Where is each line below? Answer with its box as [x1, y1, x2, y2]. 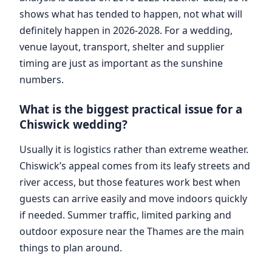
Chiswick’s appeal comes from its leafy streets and [19, 158, 250, 172]
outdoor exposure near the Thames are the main [19, 224, 244, 238]
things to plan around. [19, 240, 122, 254]
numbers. [19, 72, 64, 86]
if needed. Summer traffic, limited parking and [19, 208, 231, 222]
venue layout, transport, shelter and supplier [19, 39, 225, 53]
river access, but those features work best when [19, 175, 240, 189]
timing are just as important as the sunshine [19, 56, 223, 70]
